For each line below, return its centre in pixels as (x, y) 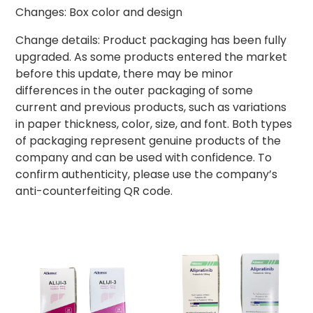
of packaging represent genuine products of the (148, 140)
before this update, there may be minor (125, 73)
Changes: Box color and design (99, 12)
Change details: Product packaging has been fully (151, 40)
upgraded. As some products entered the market (152, 57)
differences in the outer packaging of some (134, 90)
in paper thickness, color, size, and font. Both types (154, 124)
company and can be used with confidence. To (144, 157)
